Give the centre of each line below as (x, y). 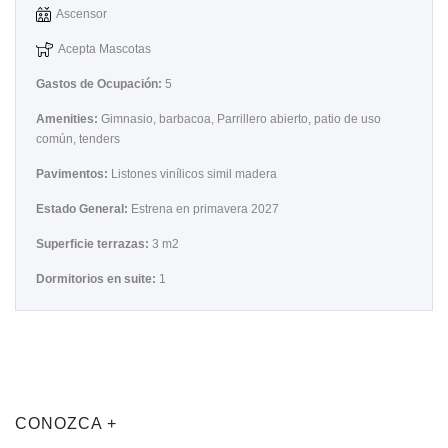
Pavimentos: (73, 174)
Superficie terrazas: (94, 244)
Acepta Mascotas (104, 49)
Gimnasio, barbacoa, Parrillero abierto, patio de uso (241, 119)
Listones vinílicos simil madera (194, 174)
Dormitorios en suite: (97, 279)
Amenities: (68, 119)
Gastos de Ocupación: (100, 84)
